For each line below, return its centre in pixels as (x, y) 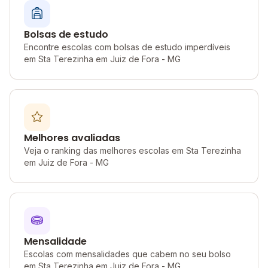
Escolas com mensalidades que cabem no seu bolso (127, 254)
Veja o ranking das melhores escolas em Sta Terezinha (133, 150)
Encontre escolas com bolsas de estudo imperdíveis (127, 47)
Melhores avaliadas (72, 138)
